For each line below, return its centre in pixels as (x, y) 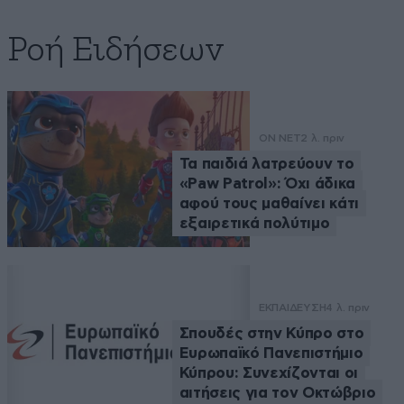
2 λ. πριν (323, 138)
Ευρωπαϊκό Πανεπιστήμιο (271, 353)
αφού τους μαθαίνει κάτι (269, 204)
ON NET (280, 138)
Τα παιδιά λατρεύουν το (266, 164)
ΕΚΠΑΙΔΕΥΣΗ (292, 307)
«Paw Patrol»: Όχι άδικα (267, 184)
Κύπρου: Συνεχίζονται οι (268, 372)
